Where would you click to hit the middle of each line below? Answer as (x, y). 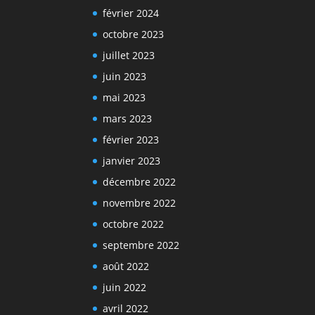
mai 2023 (124, 97)
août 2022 (126, 266)
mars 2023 (127, 118)
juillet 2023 (129, 55)
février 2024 (131, 13)
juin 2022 (124, 287)
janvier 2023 (131, 160)
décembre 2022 (139, 181)
